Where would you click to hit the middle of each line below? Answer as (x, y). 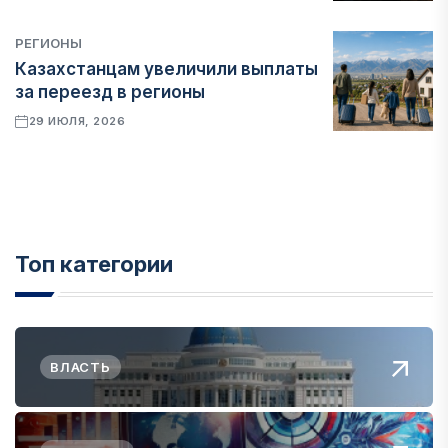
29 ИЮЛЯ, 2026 (77, 121)
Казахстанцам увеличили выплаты (166, 69)
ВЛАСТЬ (80, 367)
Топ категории (94, 264)
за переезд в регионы (110, 92)
